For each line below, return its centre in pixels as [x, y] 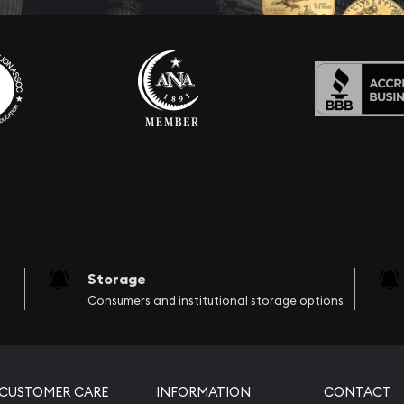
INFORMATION [204, 391]
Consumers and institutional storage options [215, 300]
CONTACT [358, 391]
